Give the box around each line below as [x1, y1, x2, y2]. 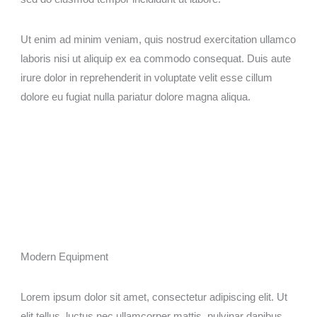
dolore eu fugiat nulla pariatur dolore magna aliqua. [21, 91, 251, 103]
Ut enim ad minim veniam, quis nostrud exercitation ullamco [21, 33, 296, 45]
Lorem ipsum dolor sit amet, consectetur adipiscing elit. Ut [21, 291, 288, 303]
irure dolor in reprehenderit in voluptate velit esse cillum [21, 71, 273, 83]
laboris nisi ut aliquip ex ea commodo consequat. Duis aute [21, 52, 292, 64]
